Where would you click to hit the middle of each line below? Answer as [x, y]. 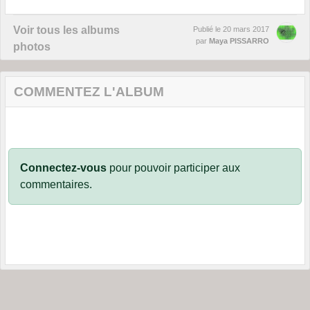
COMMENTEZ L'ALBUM [89, 91]
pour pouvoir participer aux [173, 167]
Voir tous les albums [66, 30]
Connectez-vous [63, 167]
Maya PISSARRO [239, 40]
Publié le [208, 29]
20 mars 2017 [246, 29]
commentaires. [56, 184]
